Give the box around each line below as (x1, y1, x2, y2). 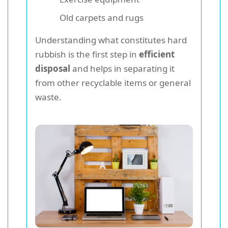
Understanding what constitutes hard (35, 34, 187, 46)
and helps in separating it (70, 63, 175, 74)
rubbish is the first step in (35, 48, 139, 60)
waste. (35, 91, 62, 103)
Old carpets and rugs (60, 12, 144, 23)
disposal (35, 63, 70, 74)
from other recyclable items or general (35, 77, 191, 89)
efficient (139, 48, 175, 60)
